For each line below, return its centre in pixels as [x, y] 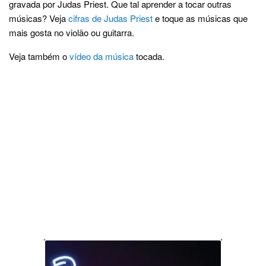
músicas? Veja [39, 18]
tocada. [149, 56]
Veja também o [39, 56]
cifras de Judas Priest [110, 18]
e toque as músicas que [200, 18]
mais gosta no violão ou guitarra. [72, 33]
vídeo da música [102, 56]
